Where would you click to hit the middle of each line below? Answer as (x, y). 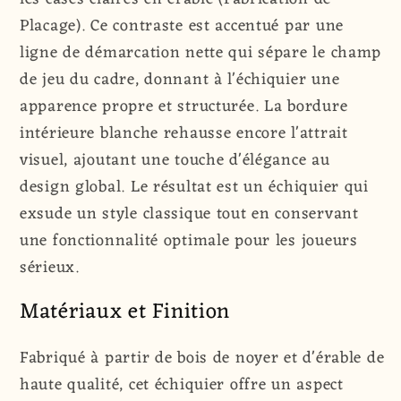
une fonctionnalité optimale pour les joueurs (189, 241)
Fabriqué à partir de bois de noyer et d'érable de (202, 358)
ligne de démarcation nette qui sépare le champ (201, 53)
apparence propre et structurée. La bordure (184, 107)
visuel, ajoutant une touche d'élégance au (175, 161)
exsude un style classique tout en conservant (189, 214)
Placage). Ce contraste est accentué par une (182, 26)
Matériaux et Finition (125, 313)
